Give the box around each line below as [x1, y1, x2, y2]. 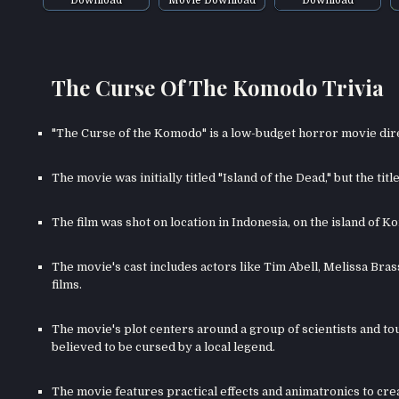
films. [51, 278, 82, 291]
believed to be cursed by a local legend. [51, 340, 275, 354]
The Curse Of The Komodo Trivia [51, 73, 384, 102]
